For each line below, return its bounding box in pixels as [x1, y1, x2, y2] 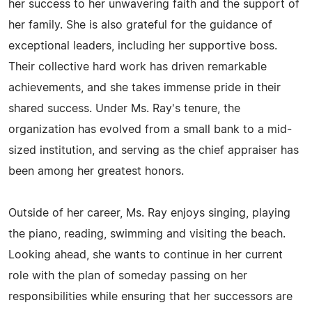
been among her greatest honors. [8, 166, 184, 177]
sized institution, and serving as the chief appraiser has [8, 145, 299, 156]
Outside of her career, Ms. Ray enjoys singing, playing [8, 208, 290, 219]
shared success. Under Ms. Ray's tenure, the [8, 103, 240, 114]
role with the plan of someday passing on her [8, 270, 247, 281]
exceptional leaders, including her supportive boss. [8, 40, 277, 52]
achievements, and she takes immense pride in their [8, 82, 281, 93]
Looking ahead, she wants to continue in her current [8, 249, 283, 260]
